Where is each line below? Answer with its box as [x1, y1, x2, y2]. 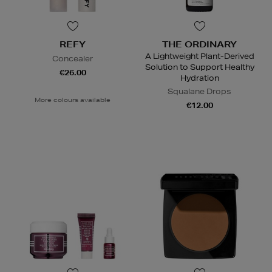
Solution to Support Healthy [144, 62, 254, 73]
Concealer [52, 53, 93, 64]
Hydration [180, 73, 219, 84]
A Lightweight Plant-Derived [144, 51, 254, 62]
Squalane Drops [168, 86, 231, 97]
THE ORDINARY [162, 39, 237, 50]
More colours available [35, 95, 110, 104]
